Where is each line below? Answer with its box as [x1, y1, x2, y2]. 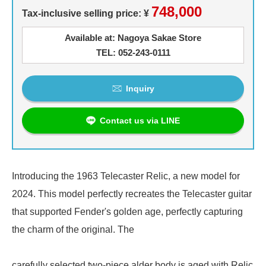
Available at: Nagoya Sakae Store [65, 32, 201, 43]
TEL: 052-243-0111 [96, 47, 170, 58]
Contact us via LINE [100, 115, 180, 125]
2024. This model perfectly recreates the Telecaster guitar [12, 188, 252, 199]
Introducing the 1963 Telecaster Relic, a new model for [12, 170, 240, 181]
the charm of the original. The [12, 224, 134, 235]
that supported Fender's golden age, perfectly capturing [12, 206, 243, 217]
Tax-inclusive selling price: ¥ [22, 8, 151, 18]
